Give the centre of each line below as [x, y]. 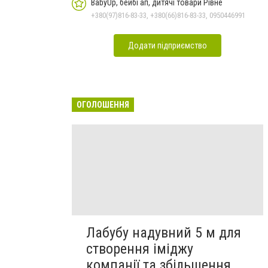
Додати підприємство [167, 45]
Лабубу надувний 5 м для [164, 233]
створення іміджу [140, 249]
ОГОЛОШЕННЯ [103, 105]
